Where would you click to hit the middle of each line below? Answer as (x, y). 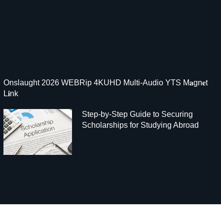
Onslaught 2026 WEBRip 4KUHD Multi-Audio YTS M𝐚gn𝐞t (105, 82)
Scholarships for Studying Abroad (140, 125)
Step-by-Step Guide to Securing (137, 114)
